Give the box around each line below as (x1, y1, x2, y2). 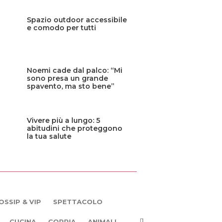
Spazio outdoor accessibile (26, 15, 127, 25)
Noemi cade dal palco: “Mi (26, 65, 122, 75)
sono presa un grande (26, 73, 108, 83)
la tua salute (26, 131, 71, 141)
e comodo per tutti (26, 23, 96, 33)
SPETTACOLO (53, 197, 103, 206)
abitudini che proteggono (26, 123, 122, 133)
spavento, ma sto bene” (26, 81, 114, 91)
